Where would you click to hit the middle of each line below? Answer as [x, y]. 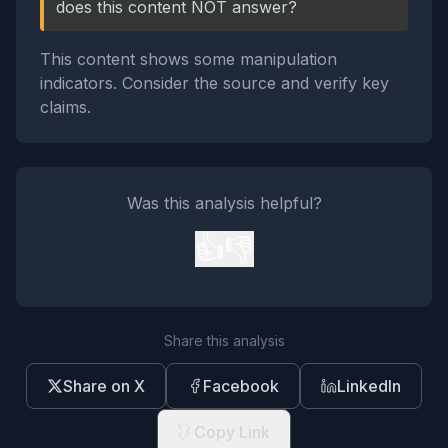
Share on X [104, 386]
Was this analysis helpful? [224, 203]
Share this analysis [224, 340]
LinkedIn [369, 386]
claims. [65, 107]
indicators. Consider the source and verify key [214, 83]
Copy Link [232, 432]
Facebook [241, 386]
